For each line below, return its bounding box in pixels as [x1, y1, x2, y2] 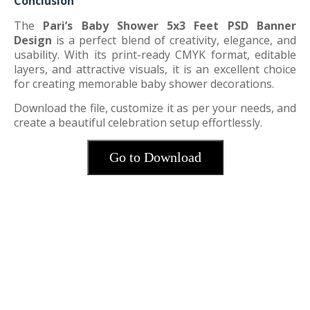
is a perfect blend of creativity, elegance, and [52, 33, 296, 48]
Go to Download [109, 149, 201, 165]
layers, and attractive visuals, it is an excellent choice [14, 62, 296, 77]
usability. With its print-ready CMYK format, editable [14, 47, 296, 62]
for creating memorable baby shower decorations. [14, 76, 274, 91]
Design [14, 33, 52, 48]
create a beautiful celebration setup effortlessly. [14, 115, 262, 130]
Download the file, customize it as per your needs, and [14, 100, 296, 116]
